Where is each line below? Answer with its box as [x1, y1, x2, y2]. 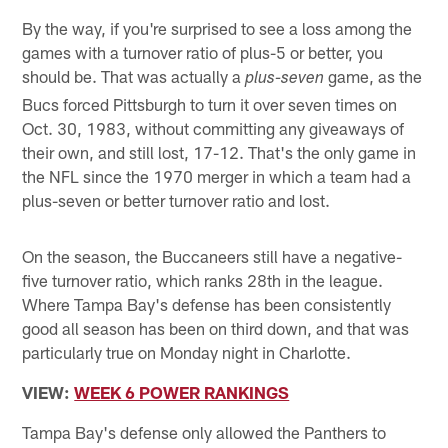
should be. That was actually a [22, 65, 246, 86]
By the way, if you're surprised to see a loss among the [22, 17, 413, 38]
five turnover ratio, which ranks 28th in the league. [22, 269, 384, 290]
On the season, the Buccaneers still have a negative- [22, 245, 403, 266]
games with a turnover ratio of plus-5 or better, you [22, 41, 384, 62]
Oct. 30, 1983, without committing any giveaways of [22, 117, 405, 138]
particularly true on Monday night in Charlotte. [22, 341, 352, 362]
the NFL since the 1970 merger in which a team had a [22, 165, 412, 186]
